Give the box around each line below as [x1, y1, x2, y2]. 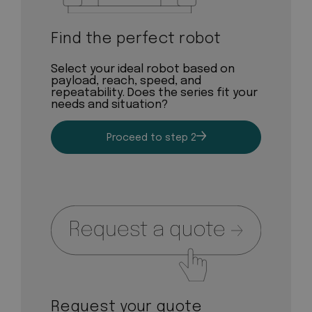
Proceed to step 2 [106, 132, 196, 143]
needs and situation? [50, 99, 168, 111]
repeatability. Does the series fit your [50, 87, 258, 100]
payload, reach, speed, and [50, 75, 201, 88]
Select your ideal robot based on [50, 63, 235, 76]
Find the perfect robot [50, 31, 221, 47]
